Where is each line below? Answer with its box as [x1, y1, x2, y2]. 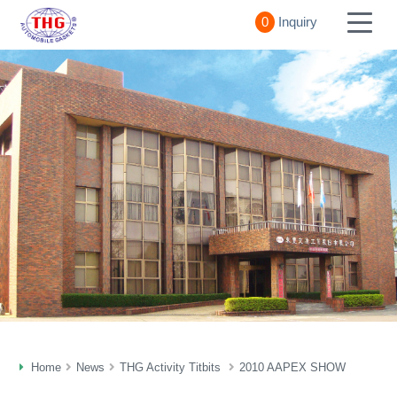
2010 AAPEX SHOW [239, 361, 346, 375]
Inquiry [278, 14, 317, 29]
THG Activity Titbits [120, 361, 225, 375]
